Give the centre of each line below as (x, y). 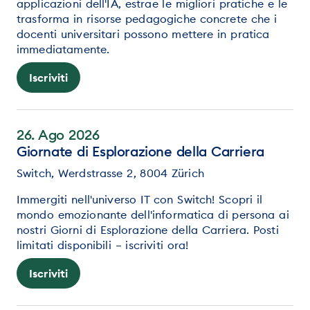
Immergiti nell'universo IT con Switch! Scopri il (140, 199)
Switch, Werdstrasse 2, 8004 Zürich (110, 173)
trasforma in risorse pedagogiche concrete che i (147, 18)
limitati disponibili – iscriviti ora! (103, 245)
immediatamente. (63, 49)
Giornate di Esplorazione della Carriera (140, 151)
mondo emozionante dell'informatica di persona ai (153, 214)
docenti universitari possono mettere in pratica (143, 34)
